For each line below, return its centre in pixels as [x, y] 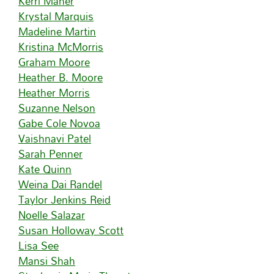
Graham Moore [54, 62]
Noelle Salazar [52, 215]
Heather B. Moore [61, 77]
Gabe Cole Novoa [59, 123]
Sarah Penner [50, 154]
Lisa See [39, 245]
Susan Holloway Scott [71, 230]
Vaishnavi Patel [55, 138]
